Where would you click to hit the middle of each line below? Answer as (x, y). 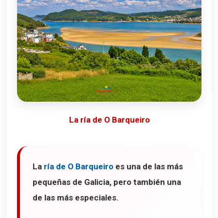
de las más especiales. (76, 197)
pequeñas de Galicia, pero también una (107, 182)
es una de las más (148, 166)
